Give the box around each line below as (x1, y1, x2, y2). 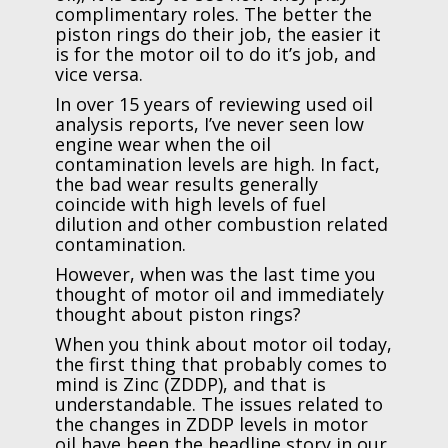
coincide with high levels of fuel (54, 191, 326, 216)
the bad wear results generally (54, 171, 318, 196)
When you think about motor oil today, (54, 331, 392, 356)
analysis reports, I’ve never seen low (54, 111, 364, 136)
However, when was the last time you (54, 261, 376, 286)
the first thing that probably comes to (54, 351, 387, 376)
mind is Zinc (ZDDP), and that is (54, 371, 326, 396)
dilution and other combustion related (54, 211, 388, 236)
